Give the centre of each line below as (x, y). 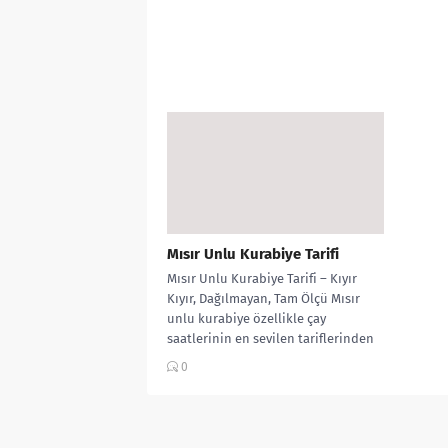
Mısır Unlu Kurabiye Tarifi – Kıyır (262, 278)
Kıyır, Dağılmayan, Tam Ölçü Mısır (263, 298)
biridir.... (191, 358)
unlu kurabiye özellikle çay (246, 318)
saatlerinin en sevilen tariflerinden (270, 338)
